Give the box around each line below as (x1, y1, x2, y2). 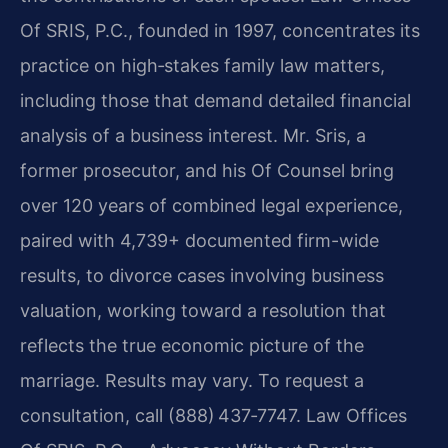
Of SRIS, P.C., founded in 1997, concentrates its (20, 20, 420, 42)
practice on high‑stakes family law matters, (20, 55, 385, 77)
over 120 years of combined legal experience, (20, 195, 403, 217)
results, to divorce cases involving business (20, 265, 384, 287)
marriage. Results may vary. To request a (20, 370, 364, 392)
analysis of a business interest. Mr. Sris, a (20, 125, 366, 147)
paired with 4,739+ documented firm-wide (20, 230, 379, 252)
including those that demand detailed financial (20, 90, 411, 112)
